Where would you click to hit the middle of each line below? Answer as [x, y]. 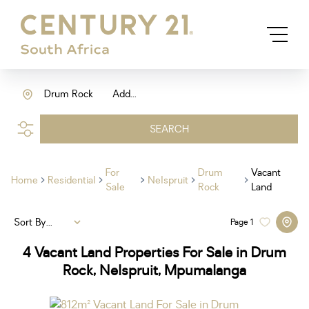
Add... [124, 94]
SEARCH [169, 129]
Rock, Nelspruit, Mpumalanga [154, 271]
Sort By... [33, 222]
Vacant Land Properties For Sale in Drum [160, 253]
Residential [72, 180]
